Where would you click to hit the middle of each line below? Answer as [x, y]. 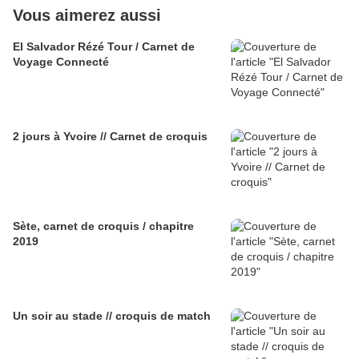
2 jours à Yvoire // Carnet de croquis [110, 136]
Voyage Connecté [61, 61]
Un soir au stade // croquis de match [112, 315]
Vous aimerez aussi [87, 15]
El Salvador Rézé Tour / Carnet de [104, 46]
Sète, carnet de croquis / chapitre [103, 226]
